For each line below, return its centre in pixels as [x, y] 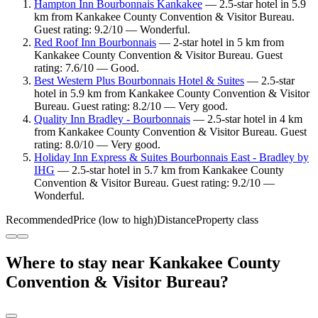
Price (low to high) [115, 220]
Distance [176, 220]
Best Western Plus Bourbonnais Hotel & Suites [139, 81]
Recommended [39, 220]
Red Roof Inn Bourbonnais [95, 43]
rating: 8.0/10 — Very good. [97, 145]
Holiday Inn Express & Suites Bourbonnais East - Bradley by [171, 158]
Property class [227, 220]
